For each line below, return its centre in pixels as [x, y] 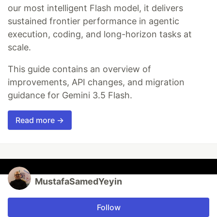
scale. [19, 47]
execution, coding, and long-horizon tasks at [100, 34]
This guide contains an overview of [79, 69]
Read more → [40, 120]
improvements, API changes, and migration [96, 82]
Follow [108, 207]
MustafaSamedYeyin [78, 181]
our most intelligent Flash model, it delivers [95, 8]
